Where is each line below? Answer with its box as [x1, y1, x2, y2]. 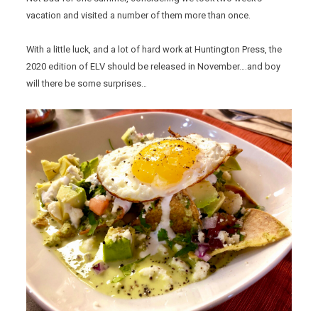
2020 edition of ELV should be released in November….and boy [26, 61, 281, 72]
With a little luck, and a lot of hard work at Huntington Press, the [26, 44, 283, 55]
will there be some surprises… [26, 78, 148, 89]
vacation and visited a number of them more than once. [26, 10, 251, 21]
